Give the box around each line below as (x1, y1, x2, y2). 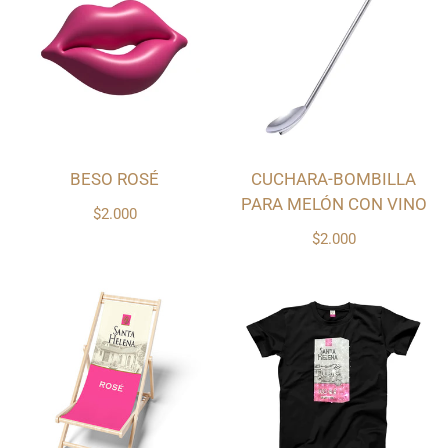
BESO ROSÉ (70, 169, 159, 190)
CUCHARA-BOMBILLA (251, 169, 416, 190)
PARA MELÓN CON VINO (240, 194, 427, 215)
